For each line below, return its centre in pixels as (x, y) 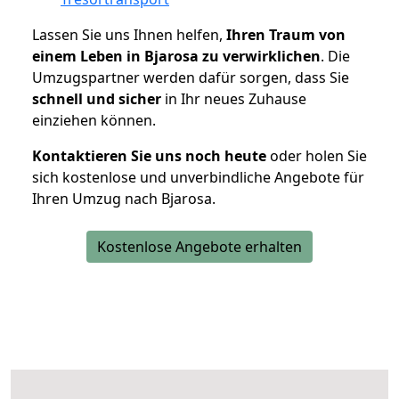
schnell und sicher (97, 98)
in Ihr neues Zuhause (234, 98)
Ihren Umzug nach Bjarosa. (124, 198)
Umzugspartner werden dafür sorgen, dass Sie (191, 77)
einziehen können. (94, 120)
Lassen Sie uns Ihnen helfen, (129, 34)
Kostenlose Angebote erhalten (199, 246)
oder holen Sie (317, 155)
